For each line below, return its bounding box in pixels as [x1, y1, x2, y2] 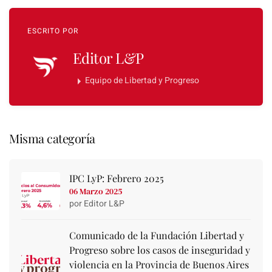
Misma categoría [9, 129, 95, 146]
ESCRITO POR [27, 25, 78, 37]
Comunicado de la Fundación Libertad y [69, 228, 244, 242]
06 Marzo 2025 [69, 185, 122, 197]
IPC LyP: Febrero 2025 [69, 171, 164, 185]
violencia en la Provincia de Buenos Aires [69, 257, 249, 271]
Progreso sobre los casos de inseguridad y [69, 243, 250, 256]
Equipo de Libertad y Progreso [84, 74, 199, 87]
